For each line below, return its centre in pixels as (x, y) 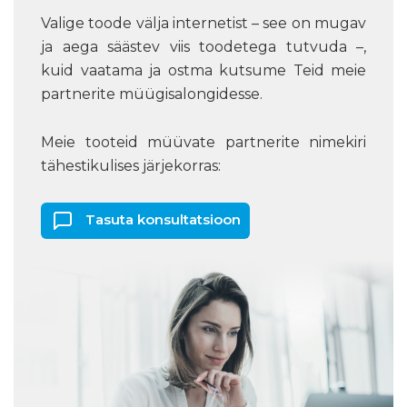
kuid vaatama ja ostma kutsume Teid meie (203, 71)
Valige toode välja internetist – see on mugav (203, 24)
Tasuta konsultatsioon (163, 220)
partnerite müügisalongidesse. (152, 94)
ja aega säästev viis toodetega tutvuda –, (203, 47)
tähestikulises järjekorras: (131, 166)
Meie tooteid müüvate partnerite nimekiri (203, 143)
